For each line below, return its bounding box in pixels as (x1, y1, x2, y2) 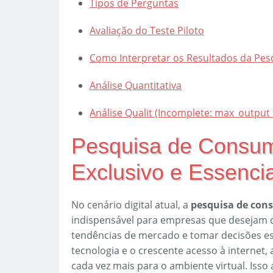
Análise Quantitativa (90, 79, 182, 92)
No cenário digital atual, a (71, 198, 191, 211)
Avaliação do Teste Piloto (90, 24, 204, 37)
